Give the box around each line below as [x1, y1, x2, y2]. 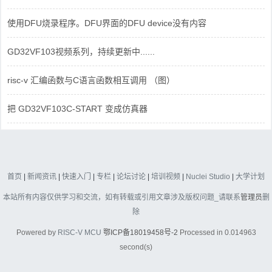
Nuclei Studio [186, 172, 230, 181]
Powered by [16, 228, 58, 237]
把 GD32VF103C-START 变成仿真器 [7, 103, 148, 114]
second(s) [120, 242, 152, 251]
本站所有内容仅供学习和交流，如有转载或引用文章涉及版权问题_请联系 [2, 192, 240, 202]
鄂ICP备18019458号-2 [103, 228, 178, 237]
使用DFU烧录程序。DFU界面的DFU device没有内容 [7, 18, 206, 28]
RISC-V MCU [57, 228, 101, 237]
